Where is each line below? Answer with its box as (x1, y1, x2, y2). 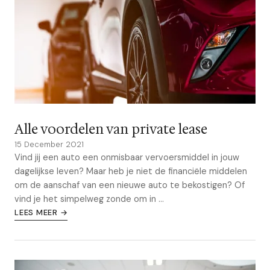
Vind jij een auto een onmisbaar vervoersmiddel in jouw (14, 152, 239, 163)
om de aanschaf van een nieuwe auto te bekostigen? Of (14, 180, 245, 190)
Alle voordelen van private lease (14, 121, 207, 138)
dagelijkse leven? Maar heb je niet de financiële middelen (14, 166, 247, 177)
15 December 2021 (14, 139, 84, 149)
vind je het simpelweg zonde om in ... (14, 193, 164, 204)
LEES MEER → (14, 207, 68, 218)
